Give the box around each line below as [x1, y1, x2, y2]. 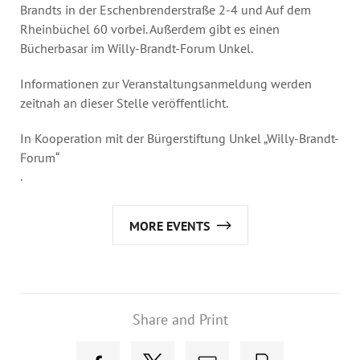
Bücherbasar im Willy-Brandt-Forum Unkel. [20, 39, 253, 56]
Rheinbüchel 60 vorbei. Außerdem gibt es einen [20, 20, 280, 37]
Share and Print [132, 309, 228, 329]
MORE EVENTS [129, 217, 210, 234]
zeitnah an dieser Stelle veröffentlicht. [20, 94, 228, 111]
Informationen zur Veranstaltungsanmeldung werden [20, 75, 312, 92]
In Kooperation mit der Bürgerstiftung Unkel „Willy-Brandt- [20, 129, 339, 146]
